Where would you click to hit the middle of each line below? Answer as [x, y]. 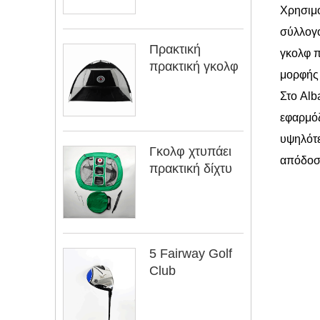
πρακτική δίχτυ [191, 168]
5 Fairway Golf [191, 253]
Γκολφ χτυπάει [190, 151]
